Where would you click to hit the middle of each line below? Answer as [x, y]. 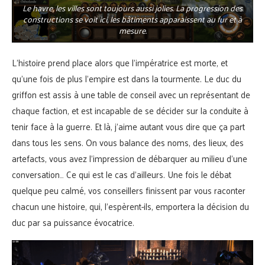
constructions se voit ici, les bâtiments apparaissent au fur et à [132, 20]
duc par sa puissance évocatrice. [73, 222]
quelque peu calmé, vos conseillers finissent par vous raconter [129, 190]
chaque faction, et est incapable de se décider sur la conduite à [130, 111]
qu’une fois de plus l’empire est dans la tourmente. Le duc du [127, 79]
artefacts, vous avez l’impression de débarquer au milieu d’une [130, 159]
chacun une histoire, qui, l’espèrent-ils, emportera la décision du [130, 206]
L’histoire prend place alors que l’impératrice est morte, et [120, 63]
